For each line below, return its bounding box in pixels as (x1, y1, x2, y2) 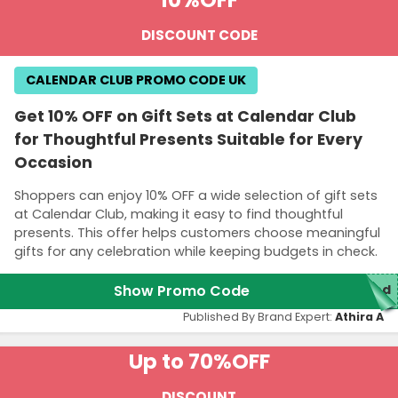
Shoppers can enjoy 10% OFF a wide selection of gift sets (14, 186, 378, 204)
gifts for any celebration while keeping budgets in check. (14, 242, 378, 260)
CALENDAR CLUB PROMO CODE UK (26, 70, 246, 89)
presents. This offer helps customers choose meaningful (14, 223, 380, 242)
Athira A (335, 309, 384, 325)
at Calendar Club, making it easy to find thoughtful (14, 204, 343, 223)
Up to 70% (128, 347, 232, 377)
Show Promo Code (113, 281, 250, 302)
